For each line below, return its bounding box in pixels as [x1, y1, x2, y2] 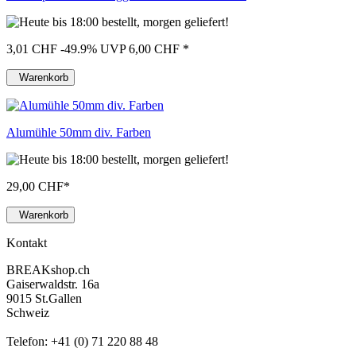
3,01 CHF [6, 42, 57, 56]
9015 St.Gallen [6, 292, 82, 306]
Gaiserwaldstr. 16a [6, 277, 99, 292]
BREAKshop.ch [6, 263, 90, 277]
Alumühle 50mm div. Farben [6, 126, 151, 140]
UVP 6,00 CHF [100, 42, 180, 56]
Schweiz [6, 306, 49, 320]
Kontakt [6, 236, 47, 250]
